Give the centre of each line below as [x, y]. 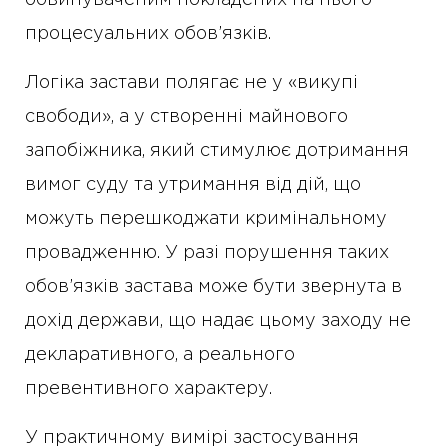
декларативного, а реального [160, 355]
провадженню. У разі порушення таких [207, 253]
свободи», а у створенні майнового [186, 117]
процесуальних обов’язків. [148, 34]
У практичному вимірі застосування [192, 438]
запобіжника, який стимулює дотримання [217, 151]
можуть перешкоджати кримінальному [206, 219]
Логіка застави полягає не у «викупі [191, 83]
